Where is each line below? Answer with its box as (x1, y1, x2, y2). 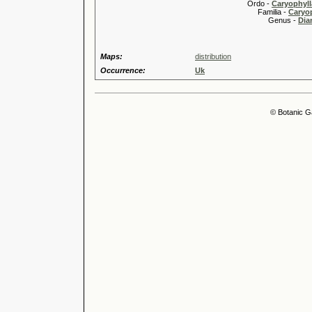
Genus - (195, 16, 298, 24)
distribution (195, 52, 231, 61)
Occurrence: (100, 66, 146, 75)
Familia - (195, 8, 288, 16)
